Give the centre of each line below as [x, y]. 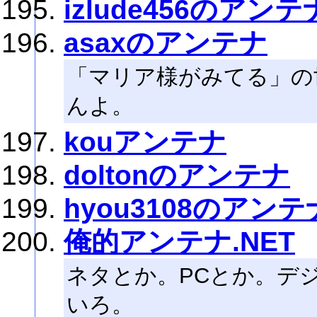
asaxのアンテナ [166, 43]
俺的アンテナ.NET [179, 242]
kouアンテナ [145, 142]
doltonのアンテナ [177, 175]
